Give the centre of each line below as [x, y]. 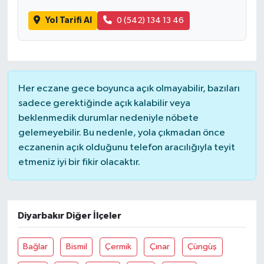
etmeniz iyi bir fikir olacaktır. [79, 163]
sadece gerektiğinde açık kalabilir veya [104, 104]
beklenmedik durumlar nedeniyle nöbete [108, 118]
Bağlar [36, 246]
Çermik [118, 246]
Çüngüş [202, 246]
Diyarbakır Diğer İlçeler [69, 216]
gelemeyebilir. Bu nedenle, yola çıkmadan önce [121, 133]
